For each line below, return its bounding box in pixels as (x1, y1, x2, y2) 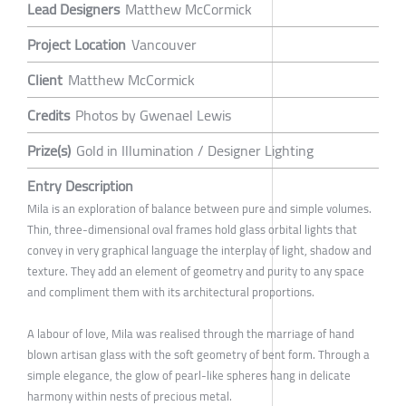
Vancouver (131, 30, 197, 58)
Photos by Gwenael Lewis (75, 101, 231, 129)
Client (27, 65, 63, 93)
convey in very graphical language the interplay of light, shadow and (27, 238, 372, 261)
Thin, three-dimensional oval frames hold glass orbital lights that (27, 217, 357, 240)
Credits (27, 101, 70, 129)
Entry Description (27, 171, 133, 199)
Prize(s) (27, 136, 71, 164)
